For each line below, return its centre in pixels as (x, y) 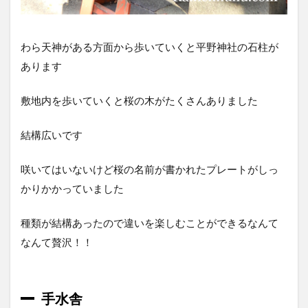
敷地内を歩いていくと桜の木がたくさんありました (139, 100)
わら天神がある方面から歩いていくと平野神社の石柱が (150, 46)
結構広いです (52, 134)
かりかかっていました (72, 188)
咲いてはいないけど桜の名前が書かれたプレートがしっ (150, 169)
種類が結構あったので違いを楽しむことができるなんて (150, 222)
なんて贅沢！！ (57, 242)
